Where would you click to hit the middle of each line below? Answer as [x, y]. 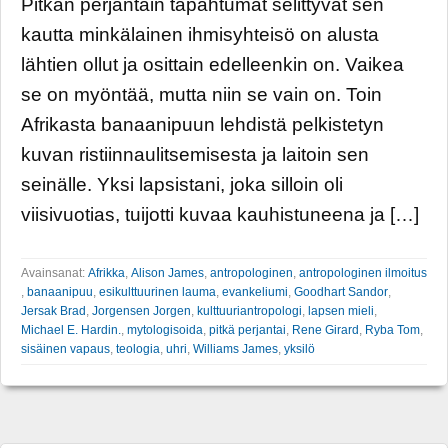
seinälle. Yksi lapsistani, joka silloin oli [182, 184]
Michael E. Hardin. [71, 330]
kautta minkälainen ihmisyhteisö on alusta [200, 34]
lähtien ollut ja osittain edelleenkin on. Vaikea [212, 64]
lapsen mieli [341, 311]
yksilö [299, 349]
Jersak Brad [53, 311]
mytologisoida [165, 330]
